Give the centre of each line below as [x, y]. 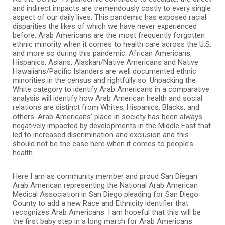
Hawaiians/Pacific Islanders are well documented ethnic [104, 71]
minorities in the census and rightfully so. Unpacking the [104, 80]
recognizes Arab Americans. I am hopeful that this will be [107, 212]
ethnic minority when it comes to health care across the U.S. [112, 44]
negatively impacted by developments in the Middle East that [112, 125]
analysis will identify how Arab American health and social [107, 98]
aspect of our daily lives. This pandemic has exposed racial [109, 17]
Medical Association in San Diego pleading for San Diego [105, 194]
